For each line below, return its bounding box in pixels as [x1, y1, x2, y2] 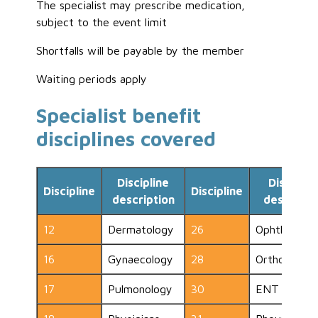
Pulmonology [108, 283, 173, 296]
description [111, 193, 175, 207]
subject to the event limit [36, 15, 168, 28]
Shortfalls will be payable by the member [36, 43, 245, 57]
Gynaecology [108, 253, 174, 266]
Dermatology [108, 223, 175, 236]
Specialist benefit [36, 103, 202, 127]
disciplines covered [36, 126, 216, 150]
